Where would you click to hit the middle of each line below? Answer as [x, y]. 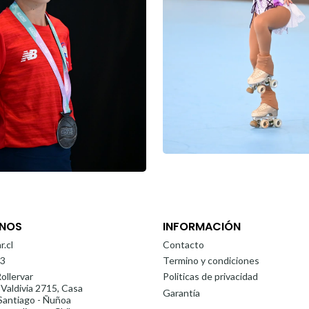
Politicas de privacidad [210, 277]
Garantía [181, 292]
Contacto [183, 244]
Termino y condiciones [211, 261]
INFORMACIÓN [202, 226]
